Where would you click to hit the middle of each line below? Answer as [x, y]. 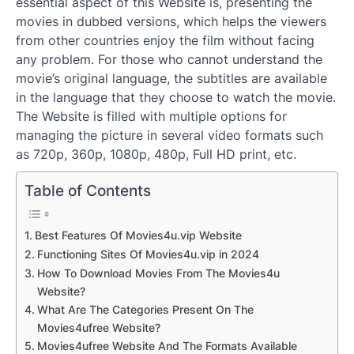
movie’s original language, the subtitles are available [171, 79]
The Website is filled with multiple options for [151, 117]
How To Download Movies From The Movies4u [158, 273]
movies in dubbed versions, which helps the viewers [171, 22]
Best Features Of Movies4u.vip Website [138, 235]
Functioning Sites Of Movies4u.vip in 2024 [148, 254]
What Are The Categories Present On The [145, 309]
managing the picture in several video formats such [169, 136]
